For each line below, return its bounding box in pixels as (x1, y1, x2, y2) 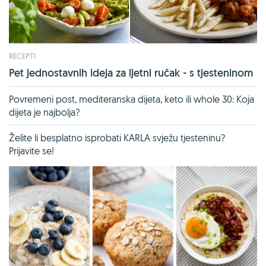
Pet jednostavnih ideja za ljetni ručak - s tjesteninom (9, 65, 253, 80)
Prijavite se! (9, 144, 54, 157)
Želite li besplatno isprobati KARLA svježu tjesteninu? (9, 131, 225, 144)
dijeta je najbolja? (9, 106, 80, 118)
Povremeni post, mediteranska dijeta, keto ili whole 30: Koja (9, 93, 254, 105)
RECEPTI (9, 50, 36, 61)
